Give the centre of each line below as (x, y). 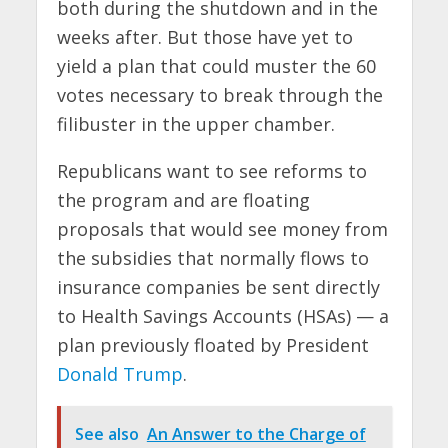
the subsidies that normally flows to (212, 257)
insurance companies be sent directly (218, 286)
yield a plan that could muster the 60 (216, 65)
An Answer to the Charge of (256, 433)
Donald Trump (119, 373)
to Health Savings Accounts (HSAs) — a (222, 315)
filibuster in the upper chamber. (195, 123)
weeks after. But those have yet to (204, 36)
